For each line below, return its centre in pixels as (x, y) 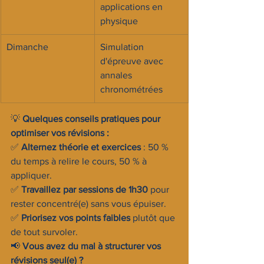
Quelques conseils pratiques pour (93, 119)
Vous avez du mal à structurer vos (93, 246)
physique (119, 21)
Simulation (123, 47)
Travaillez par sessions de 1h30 (85, 189)
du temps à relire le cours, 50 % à (80, 161)
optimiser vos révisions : (60, 133)
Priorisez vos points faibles (76, 218)
